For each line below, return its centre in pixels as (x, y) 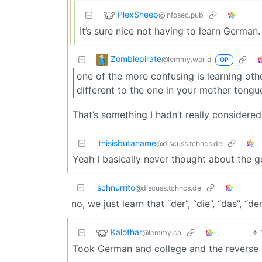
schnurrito (116, 187)
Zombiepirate (136, 58)
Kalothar (126, 232)
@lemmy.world (187, 59)
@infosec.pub (181, 15)
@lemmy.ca (162, 233)
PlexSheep (138, 14)
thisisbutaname (127, 143)
